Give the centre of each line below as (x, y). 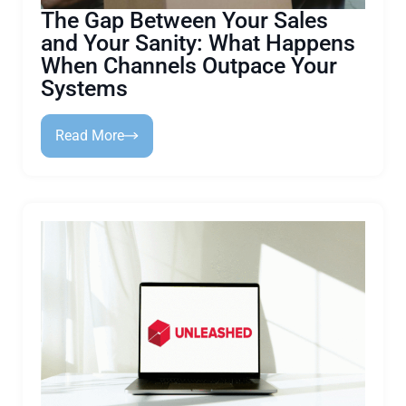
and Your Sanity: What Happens (198, 43)
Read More (90, 135)
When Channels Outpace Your (189, 66)
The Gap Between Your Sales (184, 20)
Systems (84, 88)
